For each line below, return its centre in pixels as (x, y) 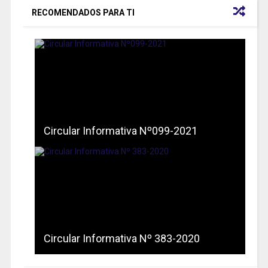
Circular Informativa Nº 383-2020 (121, 238)
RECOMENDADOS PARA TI (83, 12)
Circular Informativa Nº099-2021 (120, 130)
